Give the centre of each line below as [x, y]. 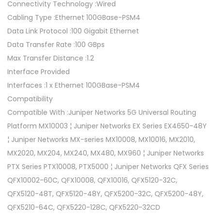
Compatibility [30, 99]
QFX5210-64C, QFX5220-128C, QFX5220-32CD [84, 208]
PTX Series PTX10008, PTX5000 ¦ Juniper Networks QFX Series [108, 167]
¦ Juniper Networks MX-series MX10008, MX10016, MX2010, [101, 140]
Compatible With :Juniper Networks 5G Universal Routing [102, 113]
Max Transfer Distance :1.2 [51, 58]
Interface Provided [39, 72]
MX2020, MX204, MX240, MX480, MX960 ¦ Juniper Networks [106, 153]
